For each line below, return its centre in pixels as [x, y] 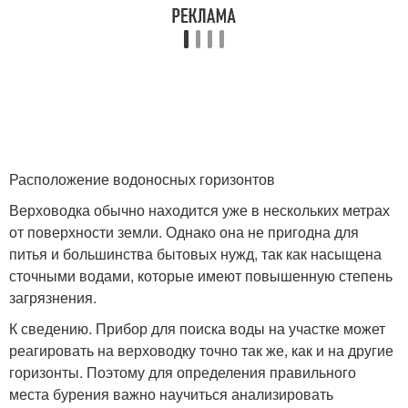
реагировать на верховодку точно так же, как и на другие [201, 350]
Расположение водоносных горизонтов [142, 179]
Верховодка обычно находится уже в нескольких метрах [199, 210]
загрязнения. [53, 297]
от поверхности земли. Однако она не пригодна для [184, 232]
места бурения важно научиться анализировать [171, 394]
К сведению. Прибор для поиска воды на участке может [197, 328]
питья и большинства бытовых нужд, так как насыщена [195, 254]
